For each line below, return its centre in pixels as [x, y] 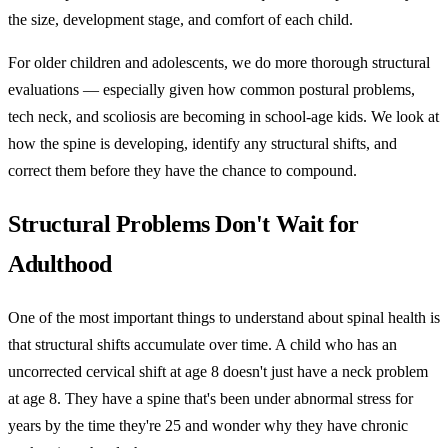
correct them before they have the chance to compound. [182, 171]
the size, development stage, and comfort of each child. [180, 20]
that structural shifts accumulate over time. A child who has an [202, 345]
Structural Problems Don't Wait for [183, 224]
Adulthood [60, 264]
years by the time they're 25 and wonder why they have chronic [208, 426]
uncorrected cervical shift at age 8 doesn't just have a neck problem [218, 372]
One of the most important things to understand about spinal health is [224, 318]
